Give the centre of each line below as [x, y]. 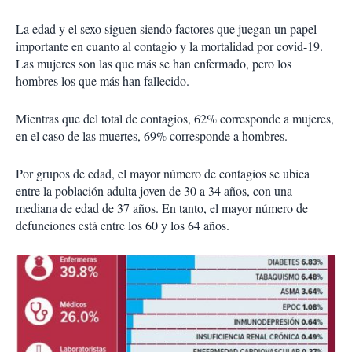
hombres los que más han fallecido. [103, 81]
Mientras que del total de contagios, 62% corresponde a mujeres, [175, 119]
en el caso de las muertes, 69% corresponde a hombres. [152, 136]
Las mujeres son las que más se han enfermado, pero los [154, 64]
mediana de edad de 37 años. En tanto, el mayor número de [162, 208]
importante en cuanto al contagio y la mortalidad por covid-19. [169, 46]
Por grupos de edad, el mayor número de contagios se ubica [163, 174]
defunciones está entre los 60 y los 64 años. [123, 225]
